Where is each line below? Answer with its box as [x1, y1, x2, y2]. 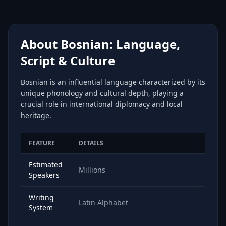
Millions [79, 165, 105, 175]
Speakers [29, 170, 60, 180]
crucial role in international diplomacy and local [21, 99, 183, 109]
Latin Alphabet [79, 198, 128, 207]
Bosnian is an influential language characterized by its [21, 77, 205, 87]
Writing [29, 193, 54, 202]
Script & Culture [21, 52, 115, 69]
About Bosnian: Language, [21, 36, 180, 52]
